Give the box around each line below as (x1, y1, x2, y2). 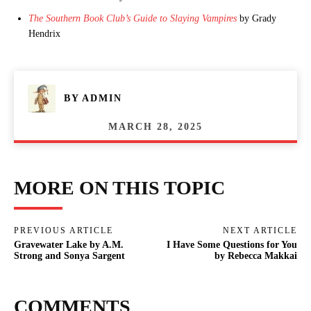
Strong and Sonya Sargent (14, 250, 125, 261)
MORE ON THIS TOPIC (14, 176, 225, 199)
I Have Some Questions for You (166, 239, 297, 250)
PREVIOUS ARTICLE (14, 225, 113, 235)
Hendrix (28, 28, 60, 39)
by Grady (237, 13, 276, 24)
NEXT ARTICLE (222, 225, 297, 235)
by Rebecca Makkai (214, 250, 297, 261)
